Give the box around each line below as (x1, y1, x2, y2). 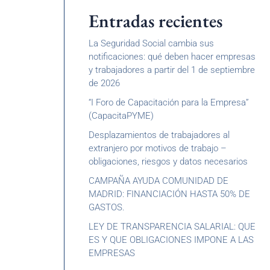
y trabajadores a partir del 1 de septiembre (89, 64, 255, 75)
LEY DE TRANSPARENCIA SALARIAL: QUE (89, 221, 256, 232)
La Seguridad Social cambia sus (89, 38, 214, 49)
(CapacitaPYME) (89, 110, 154, 121)
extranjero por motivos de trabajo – (89, 143, 227, 154)
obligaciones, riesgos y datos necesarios (89, 156, 248, 167)
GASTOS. (89, 202, 125, 213)
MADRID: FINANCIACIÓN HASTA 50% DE (89, 189, 250, 199)
